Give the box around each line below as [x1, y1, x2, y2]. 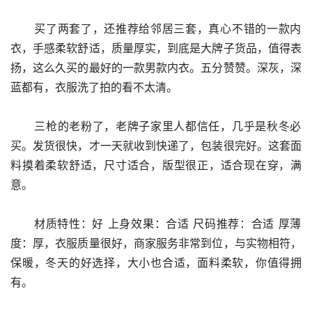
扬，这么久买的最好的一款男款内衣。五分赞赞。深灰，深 [10, 61, 302, 75]
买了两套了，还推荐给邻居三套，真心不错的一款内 [10, 22, 35, 36]
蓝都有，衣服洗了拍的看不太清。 [10, 80, 178, 94]
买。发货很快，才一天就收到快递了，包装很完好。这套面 [10, 139, 302, 153]
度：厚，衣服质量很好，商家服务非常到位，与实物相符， [10, 236, 302, 250]
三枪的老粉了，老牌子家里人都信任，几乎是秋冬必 [10, 119, 35, 133]
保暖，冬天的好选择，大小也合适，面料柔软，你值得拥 [10, 256, 302, 270]
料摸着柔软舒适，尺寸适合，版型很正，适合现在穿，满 [10, 158, 302, 172]
